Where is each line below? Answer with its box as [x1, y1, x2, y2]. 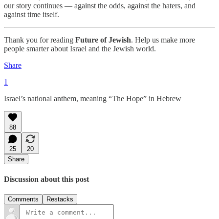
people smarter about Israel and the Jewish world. [4, 44, 156, 53]
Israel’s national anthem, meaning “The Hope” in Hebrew [4, 94, 181, 103]
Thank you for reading [4, 36, 75, 44]
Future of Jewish [75, 36, 131, 44]
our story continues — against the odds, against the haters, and [4, 1, 196, 10]
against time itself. [4, 10, 59, 19]
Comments [8, 195, 39, 203]
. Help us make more [131, 36, 195, 44]
